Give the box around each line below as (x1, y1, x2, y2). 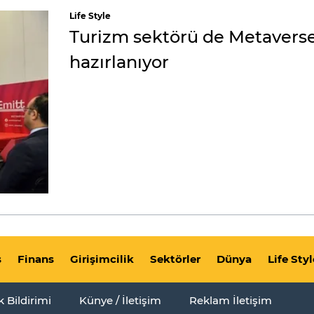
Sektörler (149, 252, 200, 266)
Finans (17, 252, 54, 266)
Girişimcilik (69, 252, 134, 266)
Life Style (69, 11, 111, 21)
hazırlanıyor (69, 52, 169, 72)
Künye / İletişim (79, 293, 161, 307)
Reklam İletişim (189, 293, 272, 307)
